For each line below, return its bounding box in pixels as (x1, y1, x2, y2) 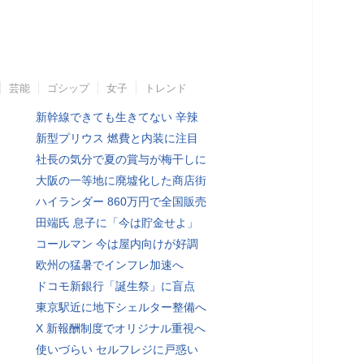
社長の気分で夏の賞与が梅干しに (36, 152, 206, 166)
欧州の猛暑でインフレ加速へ (36, 258, 184, 271)
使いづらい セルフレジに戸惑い (36, 342, 198, 356)
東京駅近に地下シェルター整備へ (36, 300, 206, 314)
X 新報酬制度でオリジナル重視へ (36, 321, 206, 335)
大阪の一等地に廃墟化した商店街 (36, 173, 206, 187)
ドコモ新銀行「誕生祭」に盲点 (36, 279, 195, 292)
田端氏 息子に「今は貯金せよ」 (36, 215, 198, 229)
